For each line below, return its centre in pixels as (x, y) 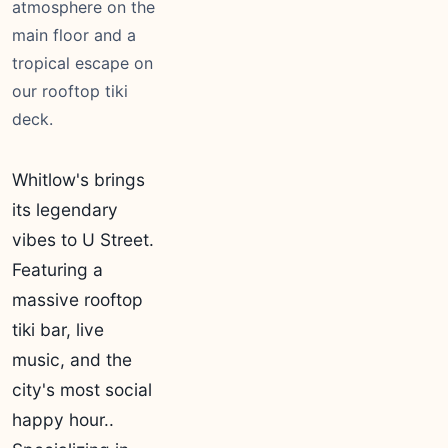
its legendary (65, 209)
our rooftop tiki (70, 91)
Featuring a (57, 269)
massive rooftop (77, 299)
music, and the (72, 359)
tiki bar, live (58, 329)
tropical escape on (82, 63)
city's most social (82, 389)
